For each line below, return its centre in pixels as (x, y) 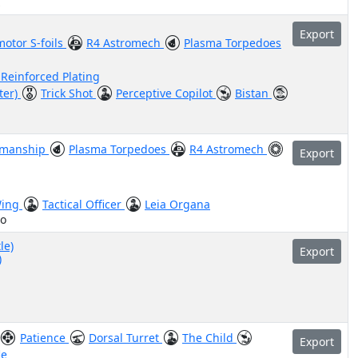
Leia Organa (177, 204)
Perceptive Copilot (166, 93)
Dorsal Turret (125, 338)
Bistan (253, 93)
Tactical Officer (84, 204)
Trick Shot (68, 93)
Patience (44, 338)
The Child (209, 338)
